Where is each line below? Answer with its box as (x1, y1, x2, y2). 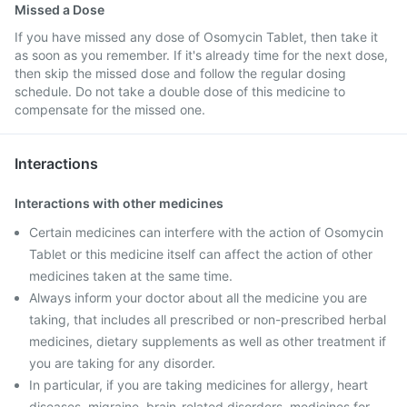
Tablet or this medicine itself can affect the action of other (29, 246, 372, 262)
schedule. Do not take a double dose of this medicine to (15, 84, 345, 99)
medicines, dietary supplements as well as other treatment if (29, 333, 386, 349)
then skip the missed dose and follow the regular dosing (15, 65, 346, 81)
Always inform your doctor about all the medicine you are (29, 290, 367, 305)
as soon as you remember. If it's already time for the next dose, (15, 47, 388, 63)
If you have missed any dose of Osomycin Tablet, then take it (15, 29, 378, 45)
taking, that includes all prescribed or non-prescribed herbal (29, 312, 386, 327)
